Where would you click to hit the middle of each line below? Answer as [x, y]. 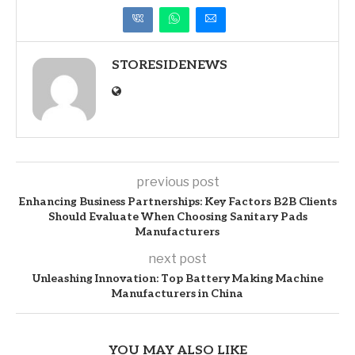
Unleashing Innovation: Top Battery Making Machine [177, 279]
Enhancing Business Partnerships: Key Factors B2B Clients [177, 202]
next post [177, 259]
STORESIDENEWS [170, 65]
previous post [177, 182]
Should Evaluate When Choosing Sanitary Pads [177, 217]
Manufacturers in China [177, 294]
